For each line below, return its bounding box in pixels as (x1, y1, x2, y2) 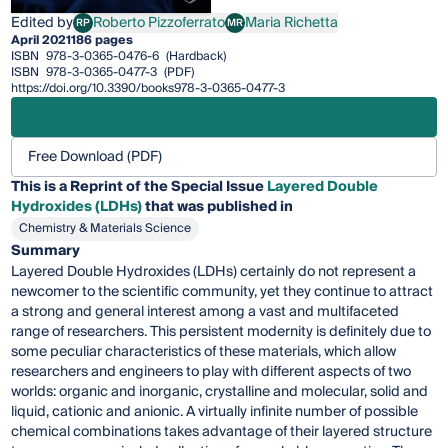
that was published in (142, 195, 294, 220)
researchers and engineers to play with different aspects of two (11, 360, 412, 385)
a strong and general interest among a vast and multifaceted (11, 300, 400, 325)
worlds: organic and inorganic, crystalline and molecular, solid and (11, 380, 429, 405)
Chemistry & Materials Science (19, 218, 192, 240)
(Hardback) (163, 46, 227, 68)
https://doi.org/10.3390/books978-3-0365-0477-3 (11, 78, 286, 100)
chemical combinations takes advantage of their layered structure (11, 420, 433, 445)
